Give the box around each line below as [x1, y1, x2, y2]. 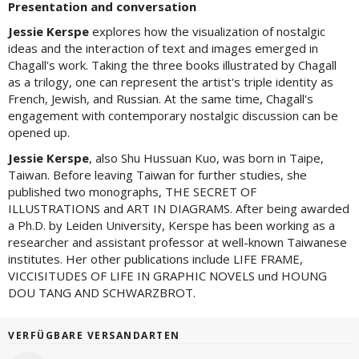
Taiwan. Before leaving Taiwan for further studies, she [8, 166, 307, 183]
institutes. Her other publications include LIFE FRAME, [8, 250, 303, 267]
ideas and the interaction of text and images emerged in [8, 40, 318, 57]
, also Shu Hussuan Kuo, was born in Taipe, [89, 149, 324, 166]
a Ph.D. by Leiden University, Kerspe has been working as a [8, 216, 335, 233]
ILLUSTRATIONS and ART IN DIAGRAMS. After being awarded [8, 200, 349, 216]
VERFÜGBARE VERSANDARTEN [8, 329, 180, 343]
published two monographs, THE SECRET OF [8, 183, 256, 200]
